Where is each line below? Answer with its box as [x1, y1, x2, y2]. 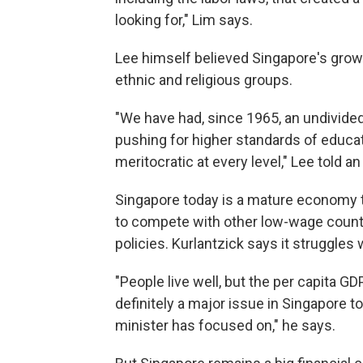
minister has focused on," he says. [115, 316, 335, 334]
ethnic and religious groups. [115, 70, 293, 88]
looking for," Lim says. [115, 11, 253, 28]
